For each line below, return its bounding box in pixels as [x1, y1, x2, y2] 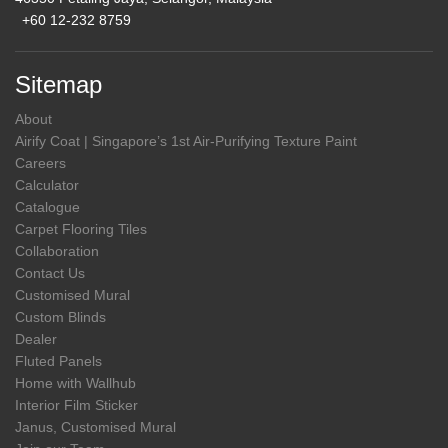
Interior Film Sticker [15, 397, 138, 414]
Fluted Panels [15, 353, 102, 370]
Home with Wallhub [15, 375, 136, 392]
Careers [15, 155, 66, 172]
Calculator [15, 177, 79, 194]
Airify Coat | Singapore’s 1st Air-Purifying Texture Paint [15, 133, 357, 150]
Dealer [15, 331, 57, 348]
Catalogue [15, 199, 80, 216]
